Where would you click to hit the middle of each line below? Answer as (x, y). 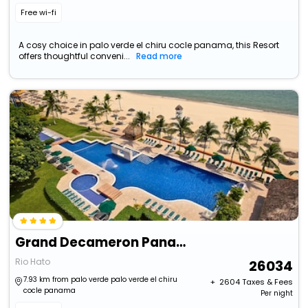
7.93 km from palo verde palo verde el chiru (101, 280)
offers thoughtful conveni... (75, 56)
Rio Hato (33, 262)
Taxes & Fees (267, 282)
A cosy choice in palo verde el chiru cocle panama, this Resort (149, 45)
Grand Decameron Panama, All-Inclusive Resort (181, 243)
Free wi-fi (39, 13)
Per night (276, 294)
